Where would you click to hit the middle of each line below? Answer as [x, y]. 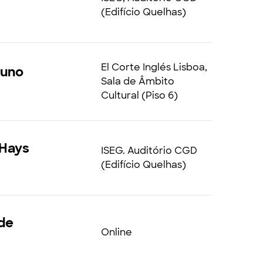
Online [116, 232]
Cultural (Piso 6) [139, 95]
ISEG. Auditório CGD [149, 151]
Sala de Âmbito [137, 81]
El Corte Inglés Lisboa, [154, 67]
